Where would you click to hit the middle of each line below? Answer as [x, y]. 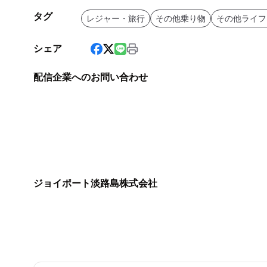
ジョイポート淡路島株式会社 [95, 184]
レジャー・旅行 [116, 19]
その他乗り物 [181, 19]
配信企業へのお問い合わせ [91, 77]
